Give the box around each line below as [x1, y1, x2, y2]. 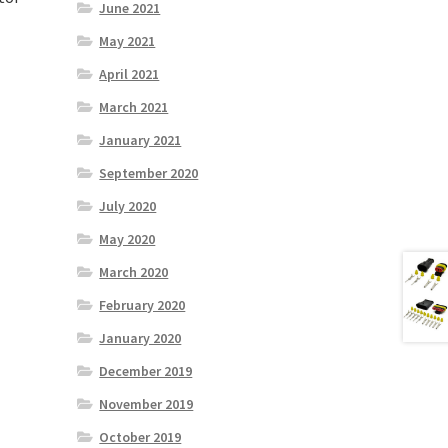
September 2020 [99, 164, 199, 183]
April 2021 [99, 65, 160, 84]
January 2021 [99, 131, 182, 150]
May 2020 [99, 230, 156, 249]
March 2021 [99, 98, 169, 117]
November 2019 [99, 395, 194, 414]
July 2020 [99, 197, 157, 216]
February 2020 [99, 296, 186, 315]
